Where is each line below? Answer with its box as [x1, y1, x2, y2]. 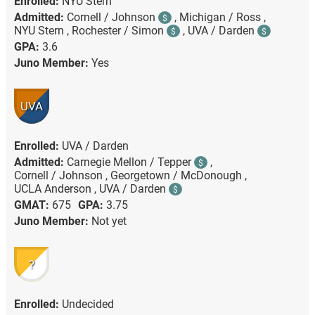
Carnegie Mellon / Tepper [66, 155, 194, 169]
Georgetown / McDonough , [110, 169, 247, 183]
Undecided [61, 297, 114, 311]
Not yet [91, 214, 127, 229]
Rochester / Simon [71, 24, 167, 38]
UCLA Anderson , [13, 182, 99, 196]
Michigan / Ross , [179, 11, 266, 25]
